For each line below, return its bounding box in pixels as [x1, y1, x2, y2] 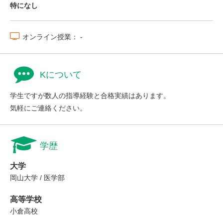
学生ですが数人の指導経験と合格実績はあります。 [10, 92, 170, 100]
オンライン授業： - [22, 33, 83, 41]
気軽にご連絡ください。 [10, 104, 87, 112]
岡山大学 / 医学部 [10, 174, 65, 182]
